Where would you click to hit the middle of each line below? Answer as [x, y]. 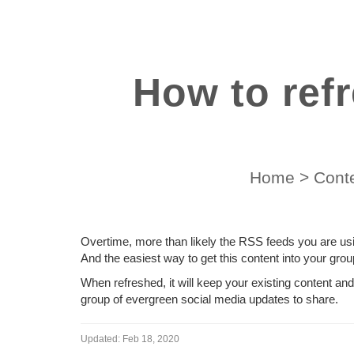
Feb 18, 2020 [151, 339]
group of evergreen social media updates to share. [209, 299]
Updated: [100, 339]
